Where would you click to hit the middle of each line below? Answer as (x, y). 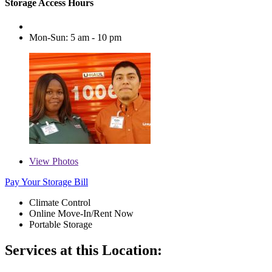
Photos (64, 161)
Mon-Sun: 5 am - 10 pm (75, 38)
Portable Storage (61, 225)
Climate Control (60, 203)
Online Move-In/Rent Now (81, 214)
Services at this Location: (83, 250)
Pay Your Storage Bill (46, 182)
